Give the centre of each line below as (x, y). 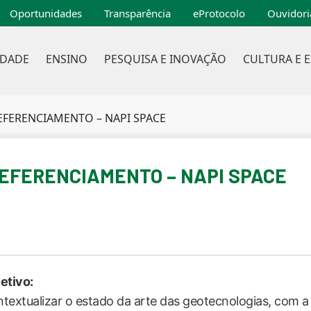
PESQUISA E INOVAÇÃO (165, 59)
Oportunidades (46, 13)
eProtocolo (219, 13)
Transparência (137, 13)
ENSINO (66, 59)
